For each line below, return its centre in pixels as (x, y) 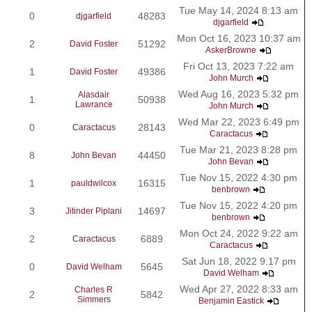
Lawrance (94, 104)
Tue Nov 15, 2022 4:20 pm (239, 205)
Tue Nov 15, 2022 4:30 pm (239, 177)
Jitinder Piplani (94, 211)
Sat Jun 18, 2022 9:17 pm (239, 261)
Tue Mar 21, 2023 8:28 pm (239, 149)
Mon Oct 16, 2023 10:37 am (239, 38)
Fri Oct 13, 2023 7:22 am (239, 66)
